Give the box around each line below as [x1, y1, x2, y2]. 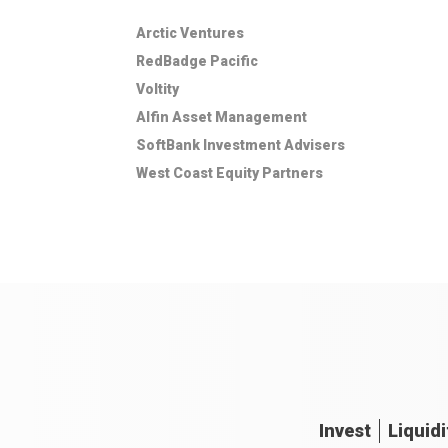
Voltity [136, 81, 179, 97]
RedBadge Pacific [136, 53, 258, 69]
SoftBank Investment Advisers [136, 137, 345, 153]
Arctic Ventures [136, 25, 244, 41]
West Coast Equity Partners [136, 165, 323, 181]
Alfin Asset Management [136, 109, 307, 125]
